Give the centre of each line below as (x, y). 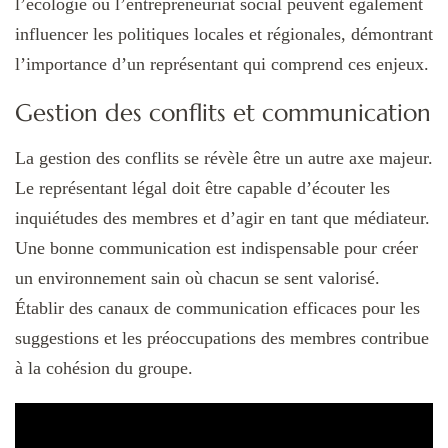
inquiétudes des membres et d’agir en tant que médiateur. (222, 217)
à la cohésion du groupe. (104, 367)
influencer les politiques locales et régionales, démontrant (224, 33)
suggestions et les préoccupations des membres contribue (222, 337)
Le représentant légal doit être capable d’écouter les (202, 187)
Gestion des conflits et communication (223, 112)
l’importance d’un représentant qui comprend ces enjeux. (222, 63)
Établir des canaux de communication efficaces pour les (217, 307)
